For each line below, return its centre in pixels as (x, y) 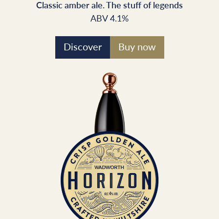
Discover (82, 47)
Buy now (137, 47)
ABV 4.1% (109, 18)
